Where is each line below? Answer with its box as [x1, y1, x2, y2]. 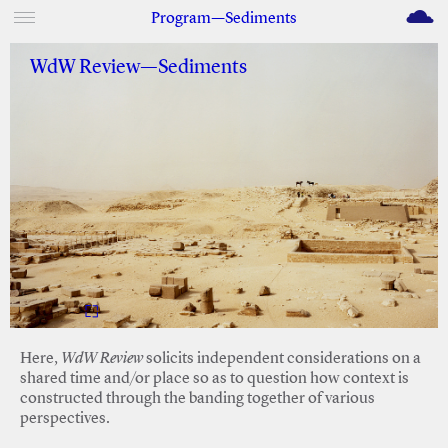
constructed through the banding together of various [20, 391, 375, 408]
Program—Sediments [151, 11, 297, 27]
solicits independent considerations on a [143, 351, 421, 368]
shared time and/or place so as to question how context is [20, 371, 409, 388]
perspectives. [20, 411, 110, 428]
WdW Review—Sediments [30, 58, 247, 78]
